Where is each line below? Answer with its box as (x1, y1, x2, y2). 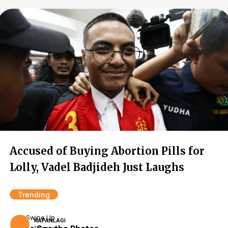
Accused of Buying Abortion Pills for (10, 145, 205, 157)
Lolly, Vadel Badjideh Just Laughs (10, 161, 184, 174)
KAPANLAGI (34, 217, 66, 223)
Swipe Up (26, 214, 55, 221)
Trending (18, 190, 50, 199)
